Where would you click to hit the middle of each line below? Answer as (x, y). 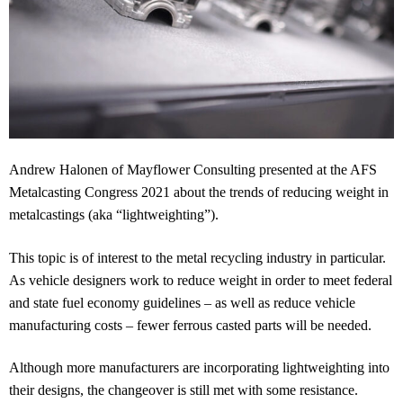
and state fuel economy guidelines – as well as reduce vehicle (182, 302)
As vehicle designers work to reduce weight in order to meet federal (201, 280)
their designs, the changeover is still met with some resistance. (184, 390)
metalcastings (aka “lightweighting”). (114, 215)
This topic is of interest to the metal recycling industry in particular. (197, 257)
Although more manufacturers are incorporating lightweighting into (199, 368)
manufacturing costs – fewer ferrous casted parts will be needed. (190, 325)
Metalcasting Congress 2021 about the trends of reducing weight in (199, 193)
